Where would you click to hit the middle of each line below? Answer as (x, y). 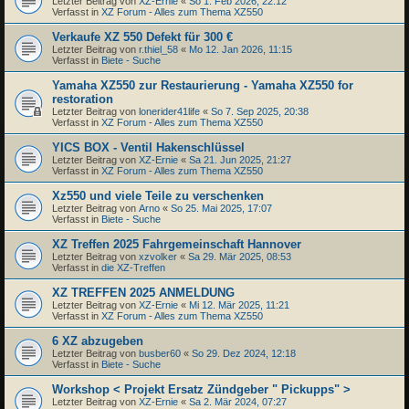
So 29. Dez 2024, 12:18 (244, 353)
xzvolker (158, 256)
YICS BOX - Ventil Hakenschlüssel (148, 147)
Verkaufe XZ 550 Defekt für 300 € (142, 37)
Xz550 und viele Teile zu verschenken (158, 195)
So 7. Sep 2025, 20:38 (260, 111)
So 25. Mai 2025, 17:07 (221, 208)
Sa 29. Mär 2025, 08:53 (240, 256)
